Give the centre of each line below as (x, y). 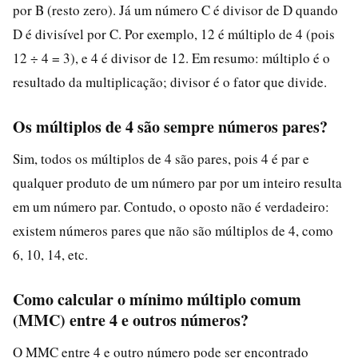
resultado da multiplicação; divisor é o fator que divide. (170, 82)
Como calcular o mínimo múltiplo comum (157, 299)
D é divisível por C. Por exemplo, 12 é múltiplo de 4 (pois (174, 34)
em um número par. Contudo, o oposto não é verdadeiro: (171, 206)
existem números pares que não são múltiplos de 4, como (173, 230)
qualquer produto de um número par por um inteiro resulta (177, 182)
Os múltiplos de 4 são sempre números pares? (170, 126)
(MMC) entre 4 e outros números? (131, 320)
